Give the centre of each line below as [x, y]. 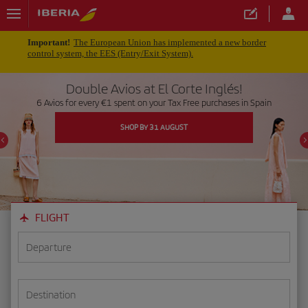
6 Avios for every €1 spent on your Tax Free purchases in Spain [154, 102]
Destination [51, 295]
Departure [49, 247]
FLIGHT [52, 217]
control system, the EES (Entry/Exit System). [110, 53]
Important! [49, 42]
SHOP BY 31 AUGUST [154, 127]
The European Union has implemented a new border [170, 42]
